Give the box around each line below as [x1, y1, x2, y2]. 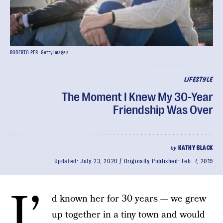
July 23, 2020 [80, 158, 118, 165]
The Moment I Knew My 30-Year [62, 90, 213, 104]
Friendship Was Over [113, 103, 213, 117]
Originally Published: [123, 158, 182, 165]
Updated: [54, 158, 80, 165]
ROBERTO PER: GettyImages [10, 50, 68, 55]
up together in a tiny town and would [52, 208, 205, 222]
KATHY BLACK [178, 144, 213, 151]
